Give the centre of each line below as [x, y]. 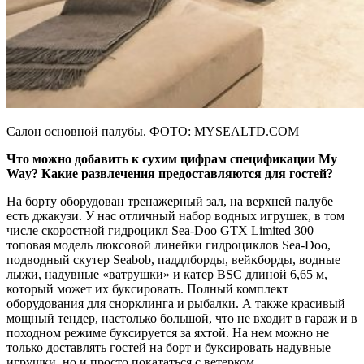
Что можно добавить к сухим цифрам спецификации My [172, 158]
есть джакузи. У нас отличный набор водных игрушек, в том [175, 215]
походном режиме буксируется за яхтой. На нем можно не [168, 332]
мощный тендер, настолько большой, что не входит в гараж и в [182, 318]
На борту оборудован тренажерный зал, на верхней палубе [170, 201]
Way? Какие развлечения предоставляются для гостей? [170, 173]
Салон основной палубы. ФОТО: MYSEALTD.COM [153, 131]
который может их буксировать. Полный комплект [147, 288]
